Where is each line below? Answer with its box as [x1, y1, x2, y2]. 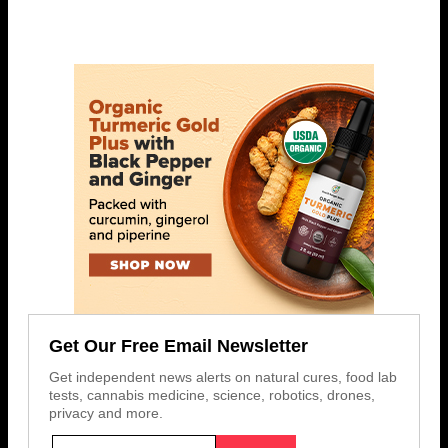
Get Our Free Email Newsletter [49, 336, 308, 357]
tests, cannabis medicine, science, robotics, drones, [49, 387, 375, 404]
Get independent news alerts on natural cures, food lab [49, 369, 397, 386]
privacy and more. [49, 405, 163, 422]
